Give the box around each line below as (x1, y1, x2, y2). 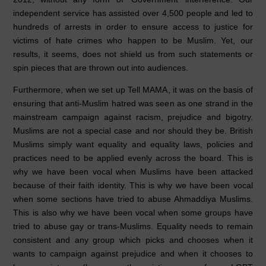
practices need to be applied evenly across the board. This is (13, 153, 253, 163)
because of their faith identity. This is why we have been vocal (13, 180, 253, 191)
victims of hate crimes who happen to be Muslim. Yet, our (13, 36, 253, 46)
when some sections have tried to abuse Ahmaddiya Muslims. (13, 194, 253, 204)
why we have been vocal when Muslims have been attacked (13, 167, 253, 177)
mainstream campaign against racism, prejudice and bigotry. (13, 112, 253, 122)
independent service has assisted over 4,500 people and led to (13, 8, 253, 18)
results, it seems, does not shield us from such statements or (13, 49, 253, 59)
